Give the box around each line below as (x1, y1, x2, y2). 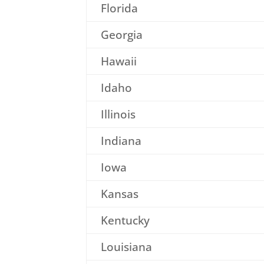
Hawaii (100, 53, 137, 69)
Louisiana (100, 239, 152, 255)
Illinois (100, 106, 136, 122)
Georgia (100, 27, 143, 42)
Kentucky (100, 212, 150, 228)
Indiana (100, 133, 141, 148)
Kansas (100, 186, 138, 202)
